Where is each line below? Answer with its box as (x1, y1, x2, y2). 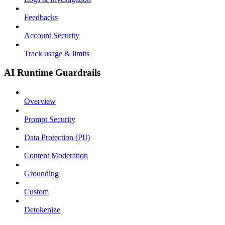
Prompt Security (24, 115, 75, 124)
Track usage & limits (24, 49, 89, 58)
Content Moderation (24, 151, 88, 160)
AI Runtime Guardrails (4, 67, 100, 78)
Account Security (24, 31, 79, 40)
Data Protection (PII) (24, 133, 90, 142)
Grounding (24, 169, 59, 178)
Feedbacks (24, 13, 58, 22)
